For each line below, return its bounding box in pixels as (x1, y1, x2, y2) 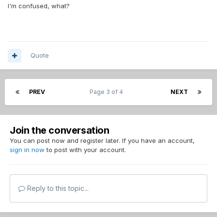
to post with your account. (45, 146, 126, 154)
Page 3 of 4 (90, 88, 126, 96)
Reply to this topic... (25, 184, 89, 193)
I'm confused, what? (8, 2, 70, 10)
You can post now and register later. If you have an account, (10, 137, 195, 145)
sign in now (10, 146, 45, 154)
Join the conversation (10, 124, 109, 137)
